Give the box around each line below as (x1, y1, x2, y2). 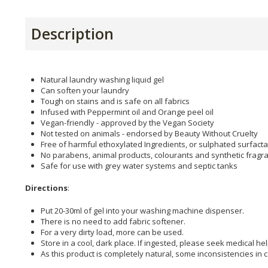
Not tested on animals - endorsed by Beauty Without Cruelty (41, 127, 258, 139)
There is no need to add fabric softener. (41, 215, 185, 227)
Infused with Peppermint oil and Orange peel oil (41, 106, 214, 117)
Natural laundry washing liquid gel (41, 74, 164, 85)
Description (31, 23, 114, 44)
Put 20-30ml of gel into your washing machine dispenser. (41, 205, 244, 216)
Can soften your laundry (41, 84, 129, 96)
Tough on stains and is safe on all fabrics (41, 95, 190, 106)
